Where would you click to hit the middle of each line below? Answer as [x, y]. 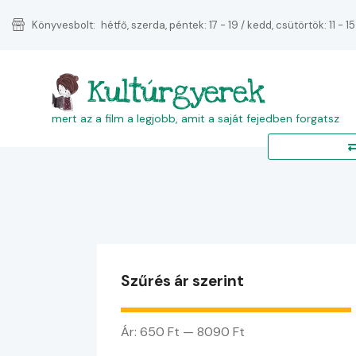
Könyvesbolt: [64, 25]
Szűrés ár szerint [182, 281]
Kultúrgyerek [175, 92]
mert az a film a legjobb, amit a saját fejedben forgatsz [195, 118]
